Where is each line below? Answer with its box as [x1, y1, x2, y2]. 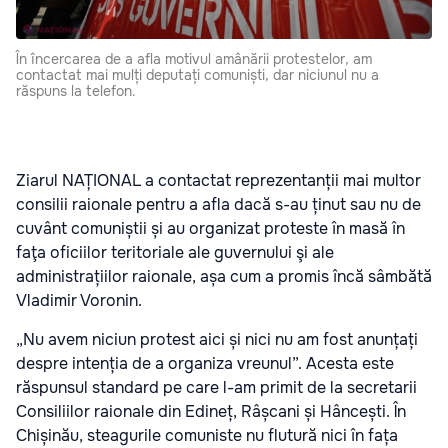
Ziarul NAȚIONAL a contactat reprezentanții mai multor [16, 170, 421, 192]
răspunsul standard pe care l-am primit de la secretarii [16, 377, 417, 399]
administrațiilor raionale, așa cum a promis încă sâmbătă [16, 266, 432, 288]
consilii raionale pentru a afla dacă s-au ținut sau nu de [16, 194, 421, 216]
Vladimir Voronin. [16, 290, 142, 312]
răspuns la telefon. [16, 82, 136, 101]
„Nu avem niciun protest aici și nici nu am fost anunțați [16, 329, 418, 351]
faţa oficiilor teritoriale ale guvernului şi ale [16, 242, 334, 264]
